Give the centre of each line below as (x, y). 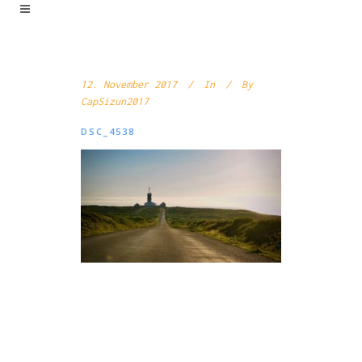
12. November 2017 (129, 84)
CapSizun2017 (115, 101)
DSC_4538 (108, 131)
